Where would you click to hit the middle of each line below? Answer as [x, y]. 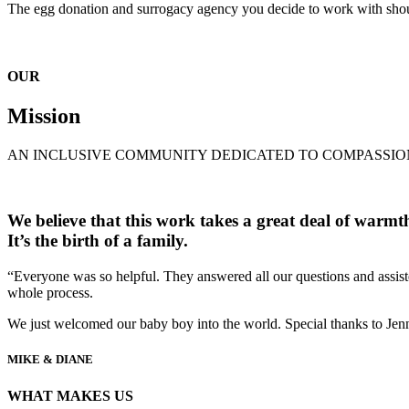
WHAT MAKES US [70, 395]
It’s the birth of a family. [98, 241]
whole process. [50, 293]
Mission [44, 115]
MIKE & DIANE [50, 360]
